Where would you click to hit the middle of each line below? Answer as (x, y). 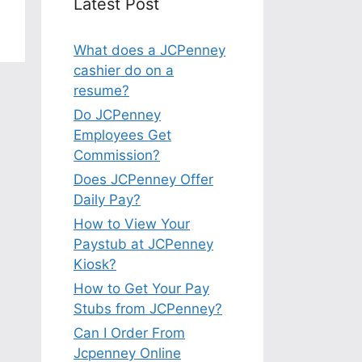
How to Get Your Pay (141, 288)
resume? (101, 90)
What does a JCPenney (149, 50)
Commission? (117, 155)
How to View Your (132, 223)
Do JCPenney (117, 114)
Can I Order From (129, 333)
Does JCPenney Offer (143, 179)
